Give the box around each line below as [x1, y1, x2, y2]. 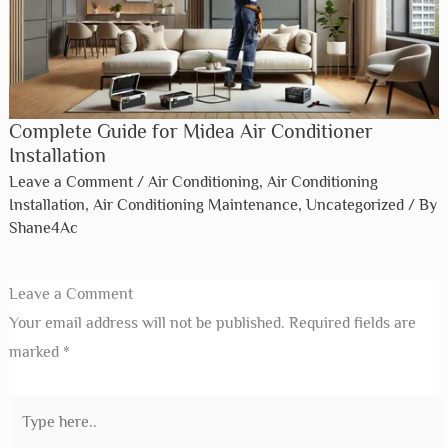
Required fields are [288, 313, 416, 332]
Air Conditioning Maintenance [92, 195, 298, 214]
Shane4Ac [8, 218, 78, 237]
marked [8, 342, 63, 361]
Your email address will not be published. [8, 313, 285, 332]
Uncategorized [305, 195, 404, 214]
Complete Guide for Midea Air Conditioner [8, 119, 373, 142]
